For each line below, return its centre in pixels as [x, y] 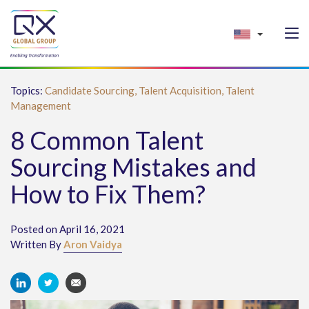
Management [41, 106]
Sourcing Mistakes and [133, 167]
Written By [37, 244]
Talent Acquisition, [182, 90]
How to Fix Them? [108, 194]
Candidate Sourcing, [92, 90]
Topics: [28, 90]
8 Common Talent [107, 140]
